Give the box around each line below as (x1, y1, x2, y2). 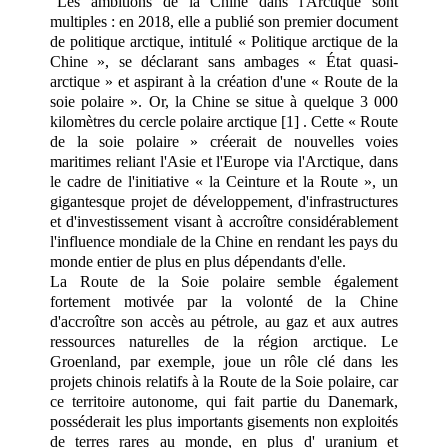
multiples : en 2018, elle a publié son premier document (50, 13, 398, 31)
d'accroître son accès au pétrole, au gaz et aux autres (50, 313, 398, 331)
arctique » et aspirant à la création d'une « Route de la (50, 73, 398, 91)
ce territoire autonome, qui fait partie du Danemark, (50, 393, 398, 411)
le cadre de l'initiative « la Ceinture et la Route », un (50, 173, 398, 191)
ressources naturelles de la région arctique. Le (50, 333, 398, 351)
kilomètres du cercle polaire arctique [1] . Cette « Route (50, 113, 398, 131)
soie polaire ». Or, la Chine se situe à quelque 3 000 (50, 93, 398, 111)
